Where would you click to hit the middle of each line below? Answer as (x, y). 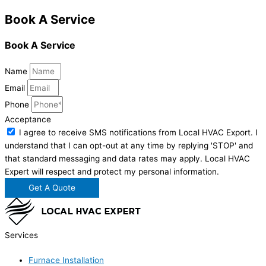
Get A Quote (52, 188)
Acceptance (28, 120)
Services (21, 235)
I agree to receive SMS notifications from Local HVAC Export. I (138, 133)
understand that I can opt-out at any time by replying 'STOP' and (129, 146)
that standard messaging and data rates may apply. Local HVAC (127, 159)
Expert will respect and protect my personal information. (112, 172)
